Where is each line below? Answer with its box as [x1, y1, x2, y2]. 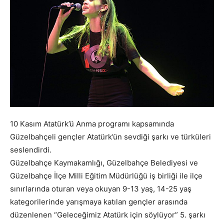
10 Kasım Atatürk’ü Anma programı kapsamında [10, 119, 174, 129]
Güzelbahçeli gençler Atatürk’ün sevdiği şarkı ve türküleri [10, 132, 211, 142]
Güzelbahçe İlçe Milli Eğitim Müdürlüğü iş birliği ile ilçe [10, 171, 202, 181]
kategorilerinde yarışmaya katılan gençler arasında [10, 197, 187, 207]
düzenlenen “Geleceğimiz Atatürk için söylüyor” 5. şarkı [10, 210, 205, 220]
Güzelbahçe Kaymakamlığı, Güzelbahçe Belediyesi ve [10, 158, 198, 168]
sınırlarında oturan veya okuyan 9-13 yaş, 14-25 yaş [10, 184, 191, 194]
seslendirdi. [10, 145, 51, 155]
